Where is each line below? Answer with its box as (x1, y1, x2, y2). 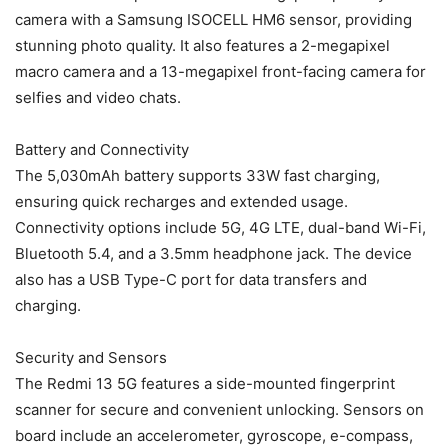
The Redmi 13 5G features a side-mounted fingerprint (15, 374, 395, 394)
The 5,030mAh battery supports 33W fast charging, (15, 166, 380, 186)
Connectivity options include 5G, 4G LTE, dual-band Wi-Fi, (15, 218, 426, 238)
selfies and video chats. (15, 88, 181, 108)
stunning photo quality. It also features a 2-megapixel (15, 36, 390, 56)
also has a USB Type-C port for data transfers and (15, 270, 367, 290)
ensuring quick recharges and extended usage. (15, 192, 348, 212)
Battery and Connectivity (15, 140, 189, 160)
